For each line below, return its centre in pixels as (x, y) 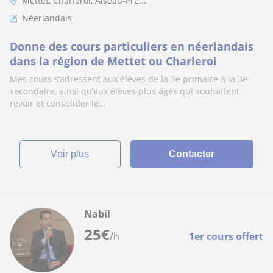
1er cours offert (226, 236)
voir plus (73, 154)
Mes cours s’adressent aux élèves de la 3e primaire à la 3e (129, 79)
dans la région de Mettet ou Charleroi (113, 61)
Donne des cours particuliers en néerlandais (132, 46)
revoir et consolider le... (58, 103)
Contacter (192, 154)
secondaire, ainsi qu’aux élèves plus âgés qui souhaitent (125, 91)
